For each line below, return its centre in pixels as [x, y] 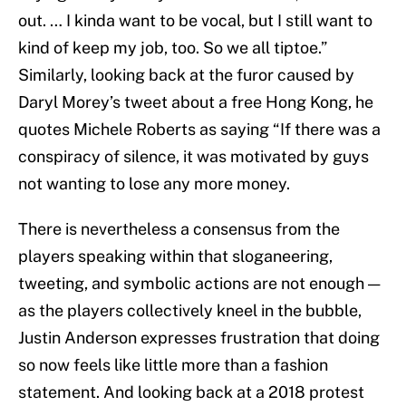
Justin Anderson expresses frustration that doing [199, 338]
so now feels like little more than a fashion [173, 365]
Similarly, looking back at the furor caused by [186, 75]
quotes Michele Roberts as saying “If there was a [199, 130]
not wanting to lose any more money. [154, 184]
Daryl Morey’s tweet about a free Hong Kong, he [196, 102]
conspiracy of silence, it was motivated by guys [193, 157]
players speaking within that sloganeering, [175, 256]
